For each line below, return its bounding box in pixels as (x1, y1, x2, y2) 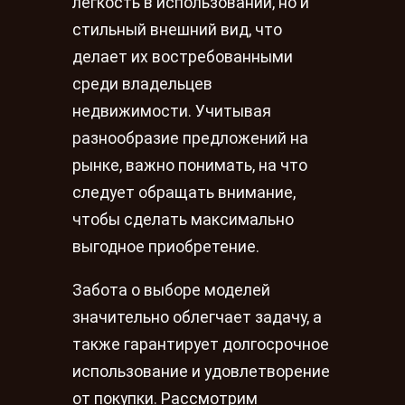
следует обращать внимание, (72, 184, 296, 202)
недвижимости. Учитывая (72, 102, 271, 121)
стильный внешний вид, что (72, 21, 282, 40)
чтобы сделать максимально (72, 211, 294, 230)
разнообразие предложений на (72, 129, 308, 148)
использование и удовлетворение (72, 363, 330, 381)
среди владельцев (72, 75, 212, 94)
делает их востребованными (72, 48, 293, 67)
